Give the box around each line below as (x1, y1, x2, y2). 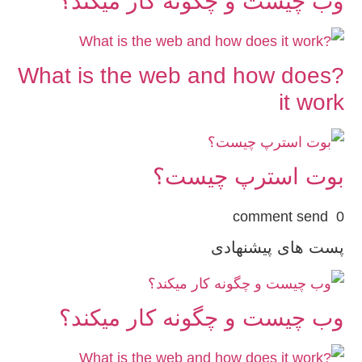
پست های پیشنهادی (211, 238, 344, 256)
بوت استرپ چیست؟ (153, 163, 344, 189)
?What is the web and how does (18, 62, 331, 88)
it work (279, 89, 344, 115)
